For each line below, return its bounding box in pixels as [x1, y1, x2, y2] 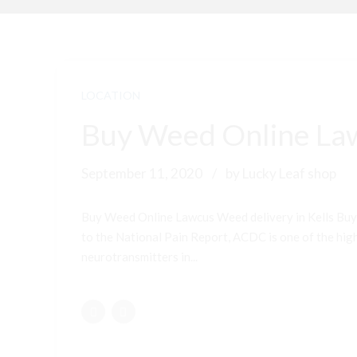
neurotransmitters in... [81, 249, 198, 265]
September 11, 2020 [81, 165, 202, 182]
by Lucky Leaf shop [226, 165, 337, 182]
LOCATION [81, 88, 140, 103]
